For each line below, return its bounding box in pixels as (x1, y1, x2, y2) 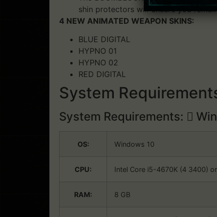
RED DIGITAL (78, 69, 126, 79)
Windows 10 (114, 140, 155, 149)
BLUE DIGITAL (78, 34, 130, 45)
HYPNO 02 (78, 58, 118, 68)
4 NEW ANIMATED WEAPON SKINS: (59, 16, 194, 26)
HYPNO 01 (78, 46, 117, 56)
